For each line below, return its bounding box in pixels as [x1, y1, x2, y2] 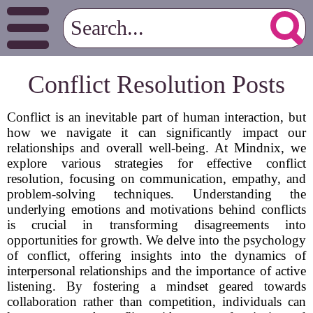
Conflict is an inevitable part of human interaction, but [7, 110, 306, 124]
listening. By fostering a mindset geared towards [7, 279, 306, 293]
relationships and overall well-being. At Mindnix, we [7, 140, 306, 155]
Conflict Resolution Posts [28, 71, 285, 99]
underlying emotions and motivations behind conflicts [7, 202, 306, 217]
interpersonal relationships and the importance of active [7, 263, 306, 278]
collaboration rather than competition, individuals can [7, 294, 306, 309]
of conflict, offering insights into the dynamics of [7, 248, 306, 263]
